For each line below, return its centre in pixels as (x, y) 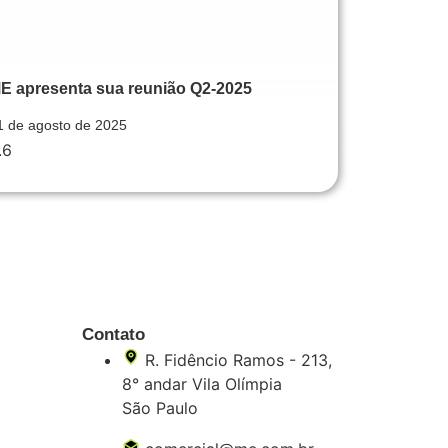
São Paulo (160, 407)
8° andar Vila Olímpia (202, 383)
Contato (114, 334)
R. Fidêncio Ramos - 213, (239, 359)
